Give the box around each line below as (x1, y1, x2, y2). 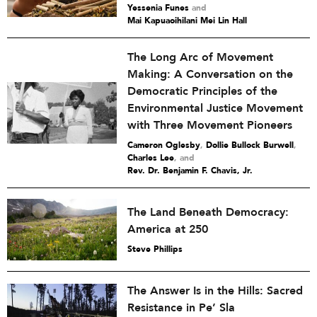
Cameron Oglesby (127, 139, 200, 151)
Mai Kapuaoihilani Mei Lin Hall (127, 15, 247, 26)
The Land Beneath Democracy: (127, 204, 289, 220)
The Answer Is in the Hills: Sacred (127, 283, 303, 299)
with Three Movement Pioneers (127, 117, 292, 133)
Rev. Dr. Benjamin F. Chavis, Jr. (127, 165, 253, 176)
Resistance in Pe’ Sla (127, 300, 235, 316)
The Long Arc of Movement (127, 50, 273, 65)
